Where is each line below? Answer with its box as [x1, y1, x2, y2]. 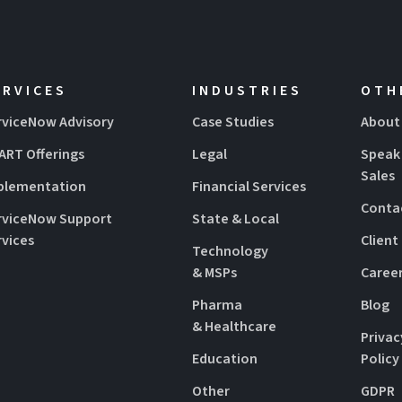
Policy [360, 349, 399, 370]
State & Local [191, 209, 279, 230]
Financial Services [191, 177, 306, 197]
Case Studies [191, 112, 274, 133]
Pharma [191, 295, 242, 316]
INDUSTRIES [191, 81, 302, 101]
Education [191, 349, 258, 370]
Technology [191, 241, 268, 262]
